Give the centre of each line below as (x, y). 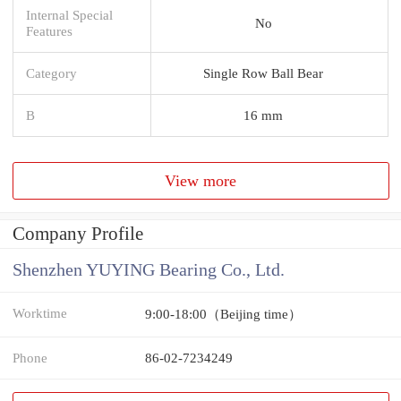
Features (49, 30)
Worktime (40, 313)
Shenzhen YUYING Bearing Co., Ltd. (149, 270)
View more (201, 180)
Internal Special (69, 14)
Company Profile (78, 234)
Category (51, 73)
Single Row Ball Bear (263, 73)
